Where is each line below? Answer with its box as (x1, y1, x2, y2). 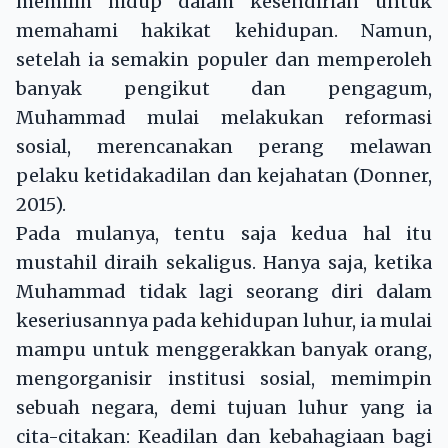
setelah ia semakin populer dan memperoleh (16, 48, 432, 72)
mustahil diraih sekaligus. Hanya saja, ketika (16, 251, 432, 275)
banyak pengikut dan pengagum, (16, 77, 432, 101)
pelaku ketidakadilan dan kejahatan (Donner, (16, 164, 432, 188)
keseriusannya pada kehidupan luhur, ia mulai (16, 309, 432, 333)
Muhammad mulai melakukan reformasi (16, 106, 432, 130)
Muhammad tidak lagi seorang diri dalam (16, 280, 432, 304)
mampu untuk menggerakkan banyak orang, (16, 338, 432, 362)
